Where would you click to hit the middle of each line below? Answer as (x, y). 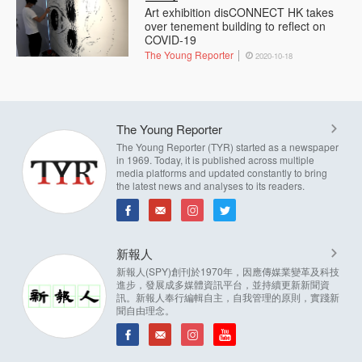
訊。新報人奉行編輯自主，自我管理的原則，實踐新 (228, 297)
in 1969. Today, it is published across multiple (215, 160)
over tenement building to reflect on (236, 26)
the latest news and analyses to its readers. (210, 186)
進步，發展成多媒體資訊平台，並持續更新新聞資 (223, 284)
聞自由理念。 (145, 310)
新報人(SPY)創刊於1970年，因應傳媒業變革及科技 (228, 271)
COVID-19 (171, 40)
